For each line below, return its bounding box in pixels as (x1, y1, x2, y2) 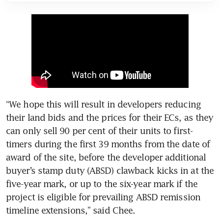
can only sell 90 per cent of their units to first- (6, 125, 193, 136)
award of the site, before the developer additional (6, 151, 206, 163)
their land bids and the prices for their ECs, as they (6, 111, 214, 123)
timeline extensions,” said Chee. (6, 204, 136, 216)
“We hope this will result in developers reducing (6, 98, 201, 110)
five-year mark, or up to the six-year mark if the (6, 178, 197, 189)
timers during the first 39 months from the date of (6, 138, 210, 149)
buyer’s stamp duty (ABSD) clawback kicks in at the (6, 165, 214, 176)
